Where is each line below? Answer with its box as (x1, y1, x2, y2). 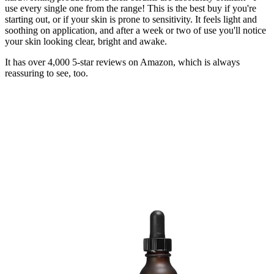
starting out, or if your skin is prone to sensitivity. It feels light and (5, 14, 257, 25)
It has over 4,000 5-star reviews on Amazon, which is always (5, 57, 240, 68)
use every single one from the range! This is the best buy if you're (5, 3, 256, 14)
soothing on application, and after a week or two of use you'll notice (5, 25, 266, 36)
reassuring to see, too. (5, 68, 91, 79)
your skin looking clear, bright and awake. (5, 36, 169, 47)
